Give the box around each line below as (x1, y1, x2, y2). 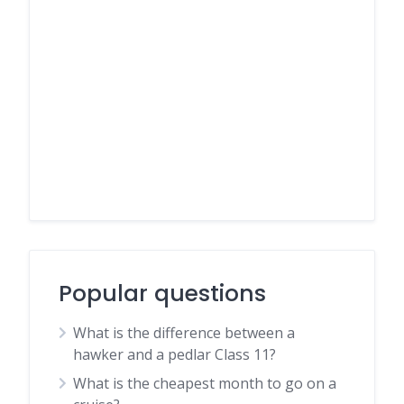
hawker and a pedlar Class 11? (73, 344, 276, 364)
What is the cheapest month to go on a (73, 373, 336, 393)
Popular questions (59, 278, 266, 309)
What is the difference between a (73, 323, 295, 343)
